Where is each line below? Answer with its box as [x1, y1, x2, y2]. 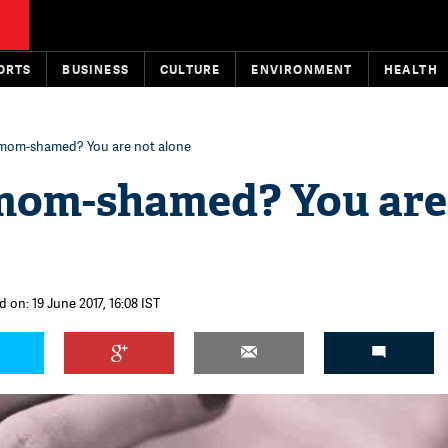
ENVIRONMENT [251, 61, 353, 78]
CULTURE [160, 61, 221, 78]
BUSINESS [62, 61, 130, 78]
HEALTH [383, 61, 438, 78]
